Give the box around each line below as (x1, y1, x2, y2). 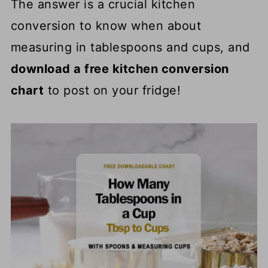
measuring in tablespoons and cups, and (10, 40, 250, 54)
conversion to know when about (10, 19, 202, 33)
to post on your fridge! (44, 83, 181, 98)
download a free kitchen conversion (10, 62, 229, 76)
